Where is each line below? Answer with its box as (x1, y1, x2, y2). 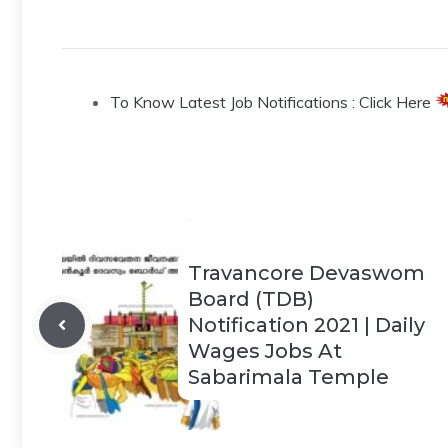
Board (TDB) (188, 287, 314, 311)
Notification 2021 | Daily (188, 313, 425, 337)
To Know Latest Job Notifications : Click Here (110, 92, 431, 112)
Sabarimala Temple (188, 365, 389, 389)
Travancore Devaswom (188, 261, 425, 285)
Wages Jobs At (188, 339, 342, 363)
